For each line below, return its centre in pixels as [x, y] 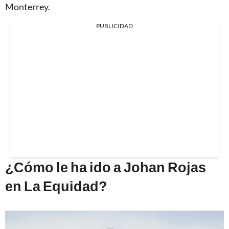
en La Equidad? [56, 186]
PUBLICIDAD [114, 26]
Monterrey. [28, 7]
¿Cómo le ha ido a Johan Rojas [106, 167]
